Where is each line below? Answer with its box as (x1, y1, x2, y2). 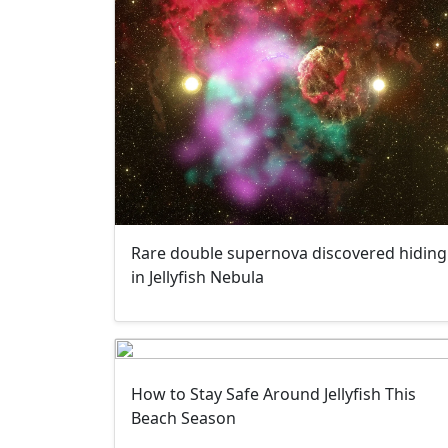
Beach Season (131, 407, 236, 430)
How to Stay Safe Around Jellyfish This (131, 383, 416, 406)
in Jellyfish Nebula (131, 266, 264, 289)
